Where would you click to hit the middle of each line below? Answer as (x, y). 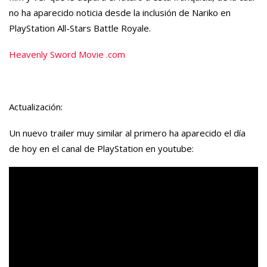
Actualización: (36, 106)
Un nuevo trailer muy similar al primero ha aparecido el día (127, 133)
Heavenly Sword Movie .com (67, 54)
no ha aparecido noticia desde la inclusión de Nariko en (120, 12)
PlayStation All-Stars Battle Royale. (80, 28)
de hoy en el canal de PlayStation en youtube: (101, 148)
